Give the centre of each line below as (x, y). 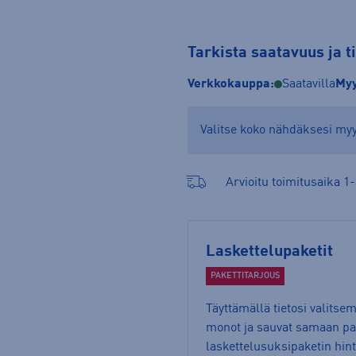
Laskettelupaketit (269, 252)
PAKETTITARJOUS (245, 277)
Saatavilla (309, 84)
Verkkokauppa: (231, 84)
